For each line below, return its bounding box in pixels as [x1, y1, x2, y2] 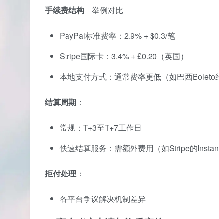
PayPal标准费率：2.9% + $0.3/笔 [60, 29, 175, 41]
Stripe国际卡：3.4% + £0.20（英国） [60, 50, 188, 62]
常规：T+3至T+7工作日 [60, 121, 142, 133]
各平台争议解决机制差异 [60, 193, 146, 204]
